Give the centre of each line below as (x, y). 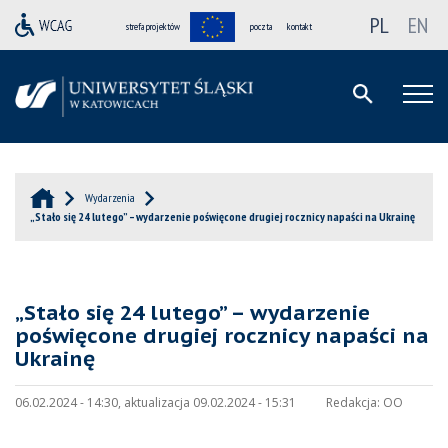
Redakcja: (353, 403)
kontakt (299, 26)
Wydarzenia (110, 198)
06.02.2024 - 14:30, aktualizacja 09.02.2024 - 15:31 (155, 403)
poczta (261, 26)
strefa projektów (153, 26)
